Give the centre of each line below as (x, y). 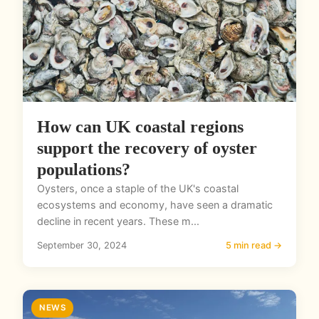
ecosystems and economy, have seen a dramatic (155, 205)
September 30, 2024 (82, 246)
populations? (84, 170)
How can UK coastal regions (140, 127)
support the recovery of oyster (147, 148)
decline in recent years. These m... (118, 221)
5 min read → (254, 246)
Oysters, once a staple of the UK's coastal (138, 189)
